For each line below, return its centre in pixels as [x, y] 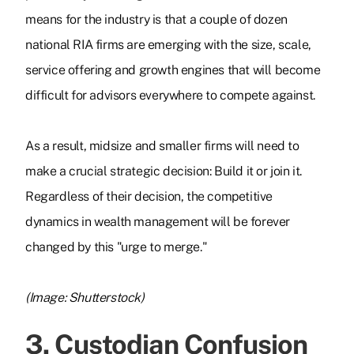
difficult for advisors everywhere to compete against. [170, 96]
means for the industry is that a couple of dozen [156, 20]
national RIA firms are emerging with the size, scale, [168, 45]
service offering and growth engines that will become [173, 70]
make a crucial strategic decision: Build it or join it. [164, 171]
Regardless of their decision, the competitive [149, 197]
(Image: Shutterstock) [85, 298]
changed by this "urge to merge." [117, 247]
